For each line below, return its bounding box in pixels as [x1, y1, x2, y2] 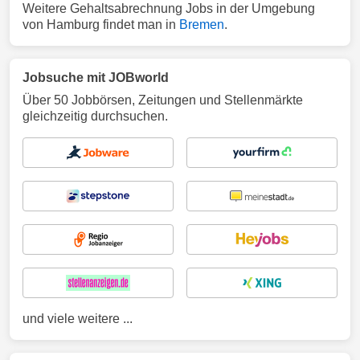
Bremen [179, 18, 224, 31]
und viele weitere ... [22, 312, 133, 325]
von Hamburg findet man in [22, 18, 179, 31]
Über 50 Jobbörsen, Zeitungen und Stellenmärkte [22, 93, 303, 107]
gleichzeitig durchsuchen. [22, 109, 168, 123]
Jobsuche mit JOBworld [22, 71, 169, 84]
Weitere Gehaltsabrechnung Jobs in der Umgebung [22, 2, 315, 15]
